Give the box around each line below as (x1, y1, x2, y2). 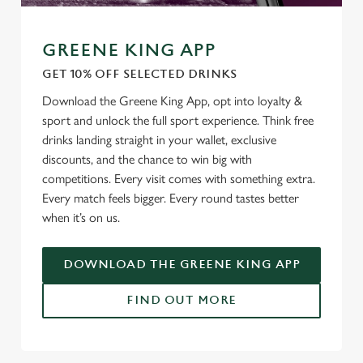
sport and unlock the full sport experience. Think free (42, 113, 314, 128)
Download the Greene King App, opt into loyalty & (42, 93, 302, 109)
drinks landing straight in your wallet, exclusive (42, 132, 276, 147)
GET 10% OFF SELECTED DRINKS (42, 67, 237, 81)
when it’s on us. (42, 210, 123, 225)
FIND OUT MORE (126, 293, 237, 307)
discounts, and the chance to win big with (42, 152, 252, 167)
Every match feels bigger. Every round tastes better (42, 190, 299, 206)
